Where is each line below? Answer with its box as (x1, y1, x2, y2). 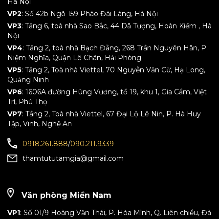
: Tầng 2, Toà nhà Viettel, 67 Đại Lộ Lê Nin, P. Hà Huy (22, 109, 201, 118)
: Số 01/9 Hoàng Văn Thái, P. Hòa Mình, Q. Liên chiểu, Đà (20, 208, 211, 217)
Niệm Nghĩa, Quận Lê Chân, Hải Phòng (7, 53, 141, 62)
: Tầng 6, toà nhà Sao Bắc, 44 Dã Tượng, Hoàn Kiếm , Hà (22, 22, 212, 30)
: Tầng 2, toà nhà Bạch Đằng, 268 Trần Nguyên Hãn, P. (22, 44, 208, 52)
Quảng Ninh (7, 75, 49, 84)
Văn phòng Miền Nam (19, 191, 111, 200)
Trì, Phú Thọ (7, 97, 47, 106)
